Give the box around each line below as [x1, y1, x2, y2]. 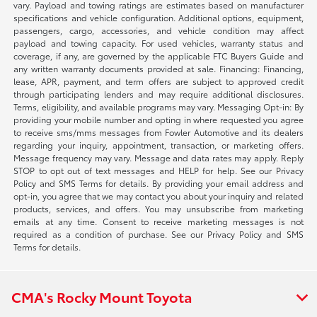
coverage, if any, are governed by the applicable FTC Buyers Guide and [13, 50, 304, 62]
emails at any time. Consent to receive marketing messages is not [13, 215, 304, 228]
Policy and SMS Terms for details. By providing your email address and [13, 177, 304, 190]
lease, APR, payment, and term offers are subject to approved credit [13, 75, 304, 88]
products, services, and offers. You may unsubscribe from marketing [13, 202, 304, 215]
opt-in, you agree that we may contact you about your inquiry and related [13, 190, 304, 202]
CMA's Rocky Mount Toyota [11, 287, 192, 307]
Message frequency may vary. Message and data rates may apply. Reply [13, 151, 304, 164]
